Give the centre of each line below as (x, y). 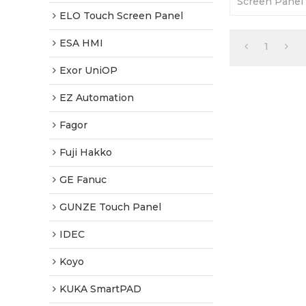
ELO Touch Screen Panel (121, 16)
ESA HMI (81, 43)
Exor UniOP (88, 70)
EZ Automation (97, 98)
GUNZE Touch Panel (110, 207)
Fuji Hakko (86, 152)
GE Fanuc (83, 180)
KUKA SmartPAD (100, 289)
